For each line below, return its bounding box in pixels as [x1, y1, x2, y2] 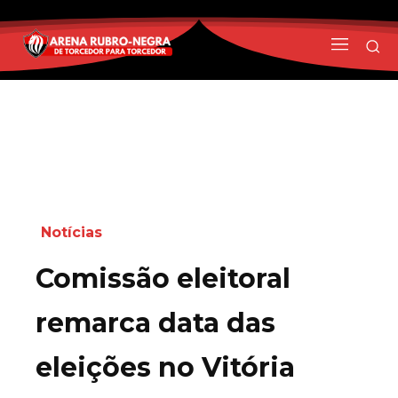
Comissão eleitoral [36, 261, 291, 295]
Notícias [41, 223, 102, 241]
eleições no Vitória [36, 350, 295, 384]
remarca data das [36, 306, 275, 339]
